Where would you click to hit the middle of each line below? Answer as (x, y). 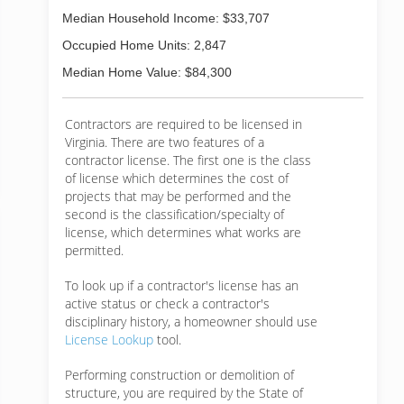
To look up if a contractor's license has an (182, 285)
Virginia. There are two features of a (165, 142)
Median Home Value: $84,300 (147, 72)
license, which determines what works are (183, 232)
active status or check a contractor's (167, 303)
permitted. (94, 250)
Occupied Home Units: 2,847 (144, 45)
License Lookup (109, 340)
